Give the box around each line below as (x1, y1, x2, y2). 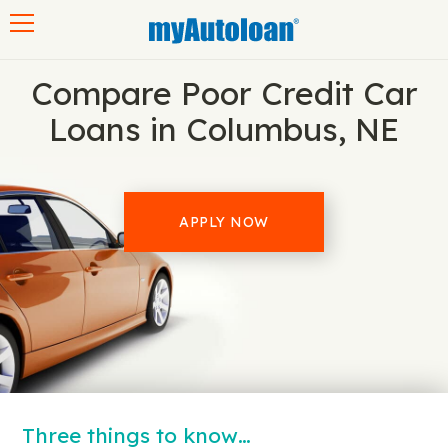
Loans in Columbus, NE (49, 109, 399, 149)
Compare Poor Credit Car (30, 73, 418, 113)
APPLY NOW (179, 213, 269, 231)
